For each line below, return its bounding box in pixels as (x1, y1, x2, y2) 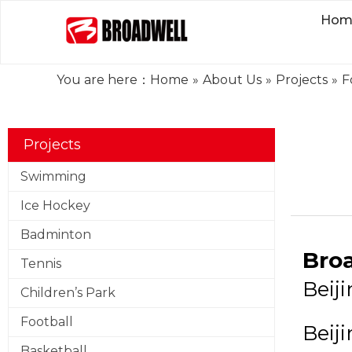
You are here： (57, 72, 150, 87)
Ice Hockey (20, 198, 90, 213)
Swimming (20, 169, 86, 184)
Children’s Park (20, 285, 115, 300)
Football (20, 314, 73, 329)
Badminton (20, 227, 91, 242)
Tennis (20, 256, 61, 271)
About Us (203, 72, 262, 87)
